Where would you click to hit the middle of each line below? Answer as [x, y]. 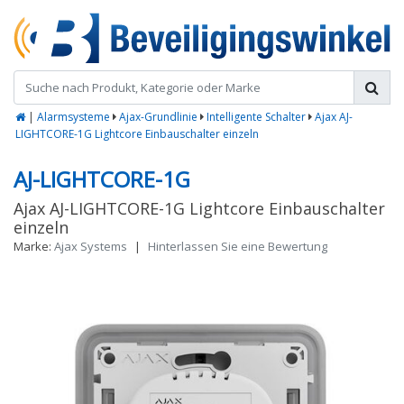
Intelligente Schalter [256, 117]
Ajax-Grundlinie [158, 117]
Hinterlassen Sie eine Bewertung [238, 247]
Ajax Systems [91, 247]
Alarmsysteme [73, 117]
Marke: [32, 247]
